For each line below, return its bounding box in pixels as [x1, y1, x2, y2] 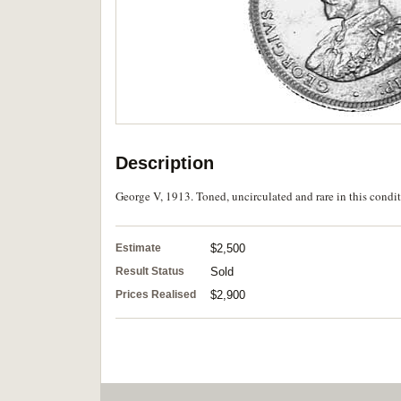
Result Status [115, 265, 184, 277]
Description [115, 153, 214, 173]
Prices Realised [115, 288, 196, 301]
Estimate [115, 242, 161, 254]
